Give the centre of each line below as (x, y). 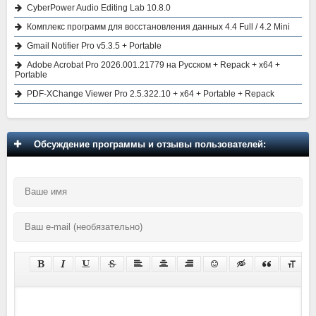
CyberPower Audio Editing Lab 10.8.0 (99, 8)
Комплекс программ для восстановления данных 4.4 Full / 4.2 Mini (158, 27)
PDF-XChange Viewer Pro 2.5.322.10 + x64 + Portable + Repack (151, 94)
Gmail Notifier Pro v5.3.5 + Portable (94, 46)
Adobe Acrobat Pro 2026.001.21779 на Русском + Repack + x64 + (153, 65)
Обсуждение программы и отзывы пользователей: (147, 145)
